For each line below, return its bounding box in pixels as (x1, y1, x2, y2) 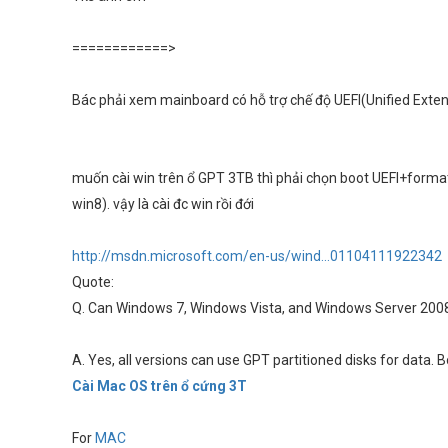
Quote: (72, 274, 114, 290)
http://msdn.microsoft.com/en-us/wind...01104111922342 (72, 248, 442, 264)
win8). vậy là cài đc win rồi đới (72, 196, 254, 212)
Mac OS (97, 378, 148, 394)
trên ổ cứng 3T (148, 378, 247, 394)
